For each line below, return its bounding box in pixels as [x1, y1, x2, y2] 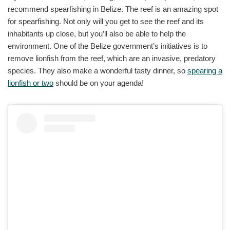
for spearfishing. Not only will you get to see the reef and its [8, 17, 204, 26]
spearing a [187, 66, 222, 75]
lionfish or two [8, 79, 53, 88]
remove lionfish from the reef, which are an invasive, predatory [8, 54, 216, 63]
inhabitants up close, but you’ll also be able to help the [8, 29, 186, 39]
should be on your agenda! [53, 79, 144, 88]
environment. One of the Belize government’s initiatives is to [8, 42, 207, 51]
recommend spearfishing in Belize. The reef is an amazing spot [8, 5, 218, 14]
